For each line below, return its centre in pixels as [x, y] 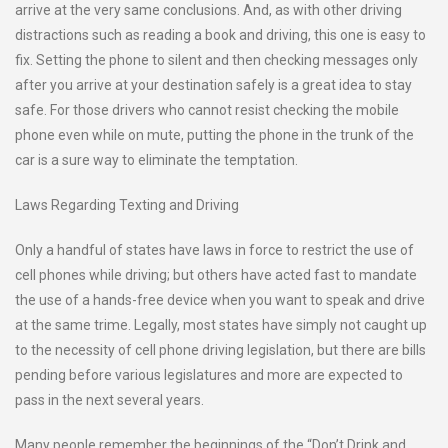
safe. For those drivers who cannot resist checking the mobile [207, 110]
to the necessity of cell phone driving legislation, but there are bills [220, 350]
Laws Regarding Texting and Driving [127, 205]
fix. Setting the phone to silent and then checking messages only [216, 60]
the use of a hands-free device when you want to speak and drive [220, 300]
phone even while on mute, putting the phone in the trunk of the [214, 135]
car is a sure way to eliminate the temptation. [156, 160]
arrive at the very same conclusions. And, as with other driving [208, 10]
